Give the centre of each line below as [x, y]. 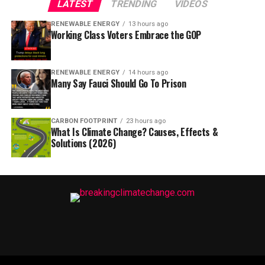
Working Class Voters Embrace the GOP [126, 35]
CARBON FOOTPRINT [84, 121]
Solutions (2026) [83, 143]
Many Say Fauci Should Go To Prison [118, 83]
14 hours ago [148, 72]
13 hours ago [148, 24]
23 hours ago [146, 121]
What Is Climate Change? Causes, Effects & [134, 132]
